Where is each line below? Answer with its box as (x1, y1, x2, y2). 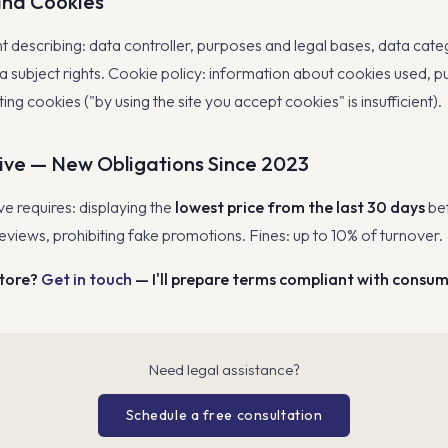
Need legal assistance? (148, 360, 300, 379)
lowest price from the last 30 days (175, 197, 425, 217)
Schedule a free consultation (125, 406, 323, 424)
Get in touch (41, 269, 132, 289)
